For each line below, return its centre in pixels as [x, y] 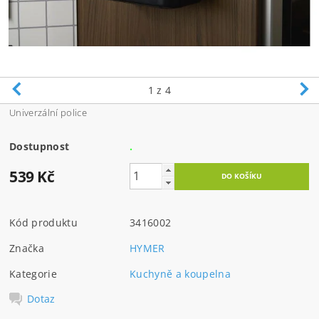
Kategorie [33, 273]
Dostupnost [40, 146]
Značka [27, 248]
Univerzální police [48, 112]
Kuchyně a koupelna [180, 273]
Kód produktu [43, 222]
